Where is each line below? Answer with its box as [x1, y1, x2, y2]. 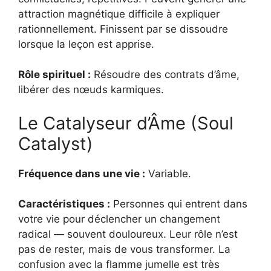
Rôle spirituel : [18, 68, 91, 81]
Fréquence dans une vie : [18, 167, 145, 180]
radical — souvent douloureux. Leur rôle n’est [18, 228, 238, 241]
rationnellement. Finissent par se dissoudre [18, 22, 228, 35]
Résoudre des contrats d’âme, [91, 68, 240, 81]
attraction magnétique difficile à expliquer [18, 7, 220, 20]
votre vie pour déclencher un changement [18, 213, 220, 226]
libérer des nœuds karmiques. [18, 83, 164, 96]
